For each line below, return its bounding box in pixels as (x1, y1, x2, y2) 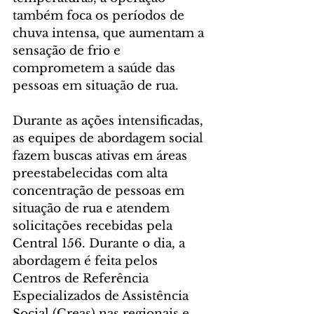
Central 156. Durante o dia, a (13, 235, 189, 251)
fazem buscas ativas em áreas (13, 148, 191, 163)
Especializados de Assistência (13, 288, 192, 303)
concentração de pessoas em (13, 183, 188, 198)
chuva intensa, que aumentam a (13, 25, 207, 41)
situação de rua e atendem (13, 200, 173, 216)
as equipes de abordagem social (13, 130, 207, 146)
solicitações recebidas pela (13, 218, 176, 233)
